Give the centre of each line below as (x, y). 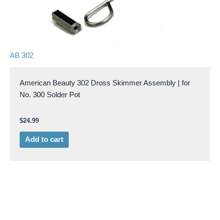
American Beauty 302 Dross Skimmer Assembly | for (105, 83)
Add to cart (44, 140)
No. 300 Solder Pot (50, 95)
